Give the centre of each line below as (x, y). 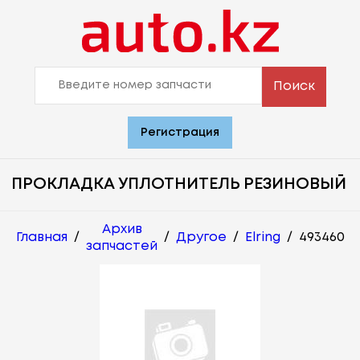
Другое (201, 238)
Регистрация (180, 132)
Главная (42, 238)
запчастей (122, 246)
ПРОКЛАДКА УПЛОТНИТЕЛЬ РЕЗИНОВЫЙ (179, 184)
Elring (263, 238)
